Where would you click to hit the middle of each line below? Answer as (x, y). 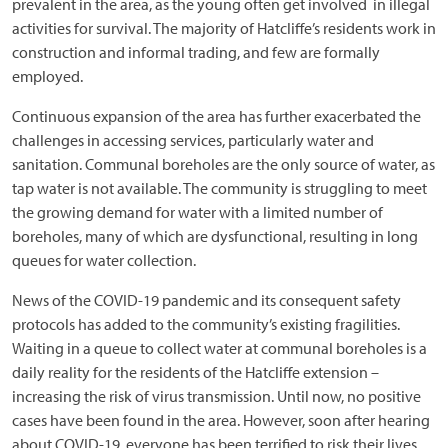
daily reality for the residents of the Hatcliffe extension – (195, 372)
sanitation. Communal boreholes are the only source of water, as (223, 164)
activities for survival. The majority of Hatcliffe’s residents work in (224, 28)
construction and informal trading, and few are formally (196, 52)
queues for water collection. (104, 260)
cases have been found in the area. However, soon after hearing (221, 420)
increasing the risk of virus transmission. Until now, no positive (216, 396)
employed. (47, 76)
